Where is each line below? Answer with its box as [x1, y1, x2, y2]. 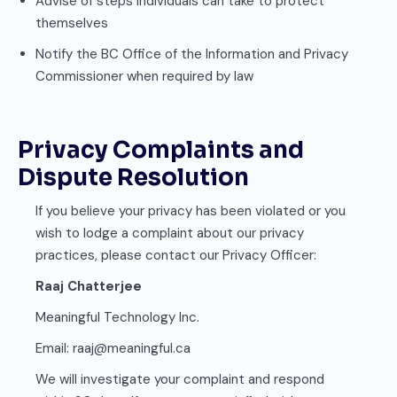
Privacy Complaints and [18, 136, 304, 165]
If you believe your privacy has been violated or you [35, 202, 346, 220]
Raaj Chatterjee [35, 277, 142, 295]
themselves [35, 14, 108, 32]
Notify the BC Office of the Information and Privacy [35, 45, 348, 63]
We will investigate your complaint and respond [35, 370, 324, 388]
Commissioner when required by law [35, 67, 253, 85]
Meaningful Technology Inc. [35, 308, 199, 326]
